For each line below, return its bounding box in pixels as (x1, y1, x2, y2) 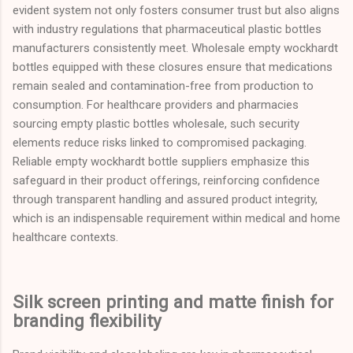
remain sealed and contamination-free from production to (13, 79, 314, 94)
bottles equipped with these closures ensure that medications (13, 60, 333, 75)
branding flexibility (13, 310, 162, 331)
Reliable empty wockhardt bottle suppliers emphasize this (13, 154, 310, 169)
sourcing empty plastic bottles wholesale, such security (13, 117, 299, 132)
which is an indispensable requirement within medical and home (13, 211, 340, 226)
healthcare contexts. (13, 230, 118, 245)
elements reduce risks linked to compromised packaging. (13, 136, 307, 150)
